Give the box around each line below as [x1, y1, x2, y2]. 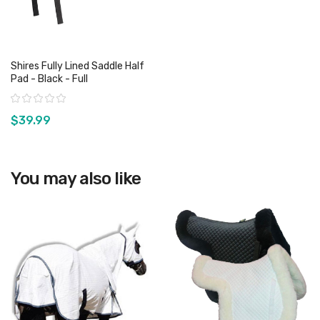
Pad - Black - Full [11, 73, 88, 85]
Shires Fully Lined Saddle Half [11, 60, 144, 72]
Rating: [6, 92, 37, 103]
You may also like [11, 169, 141, 189]
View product [49, 159, 111, 171]
